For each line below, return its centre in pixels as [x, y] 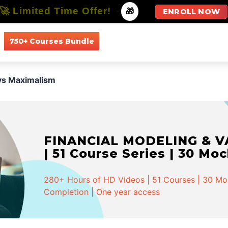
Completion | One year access [102, 192]
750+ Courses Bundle [51, 41]
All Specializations [194, 41]
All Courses [129, 41]
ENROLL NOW [191, 12]
